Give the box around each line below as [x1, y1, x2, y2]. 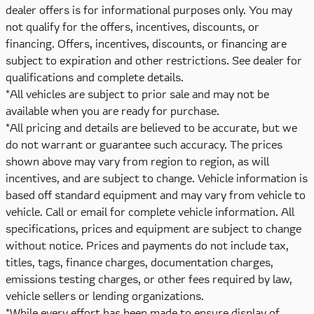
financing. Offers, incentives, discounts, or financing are [6, 35, 287, 51]
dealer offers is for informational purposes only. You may [6, 1, 292, 18]
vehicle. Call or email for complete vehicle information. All [6, 203, 294, 219]
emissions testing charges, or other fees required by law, [6, 271, 292, 287]
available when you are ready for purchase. [6, 102, 219, 118]
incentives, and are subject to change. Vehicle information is [6, 170, 308, 186]
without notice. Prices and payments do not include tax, [6, 237, 289, 253]
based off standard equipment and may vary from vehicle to [6, 186, 306, 203]
